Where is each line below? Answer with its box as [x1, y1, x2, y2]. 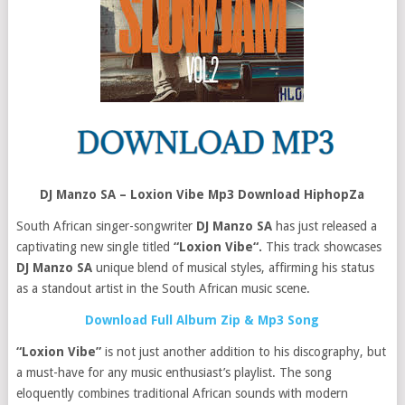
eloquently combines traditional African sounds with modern [15, 386, 348, 400]
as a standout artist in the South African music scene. [15, 281, 310, 296]
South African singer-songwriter [15, 219, 196, 233]
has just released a [271, 219, 377, 233]
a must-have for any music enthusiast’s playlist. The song [15, 365, 332, 380]
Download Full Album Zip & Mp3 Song [85, 313, 320, 327]
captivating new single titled [15, 240, 174, 254]
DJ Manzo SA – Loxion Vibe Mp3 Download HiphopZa [40, 187, 365, 202]
